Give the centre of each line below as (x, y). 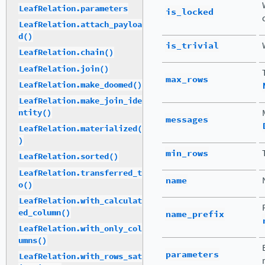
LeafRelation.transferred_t (80, 173)
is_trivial (192, 46)
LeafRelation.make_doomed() (80, 85)
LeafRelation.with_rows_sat (80, 257)
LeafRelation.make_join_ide (80, 101)
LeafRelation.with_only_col (80, 228)
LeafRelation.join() (64, 69)
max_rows (187, 79)
